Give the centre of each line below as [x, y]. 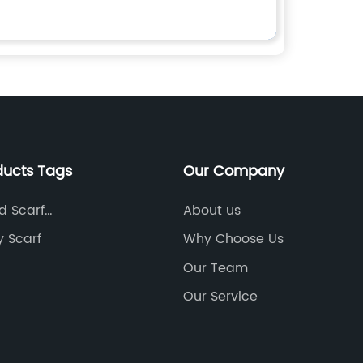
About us [211, 210]
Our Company [233, 171]
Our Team [215, 268]
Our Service [220, 297]
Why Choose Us [233, 239]
